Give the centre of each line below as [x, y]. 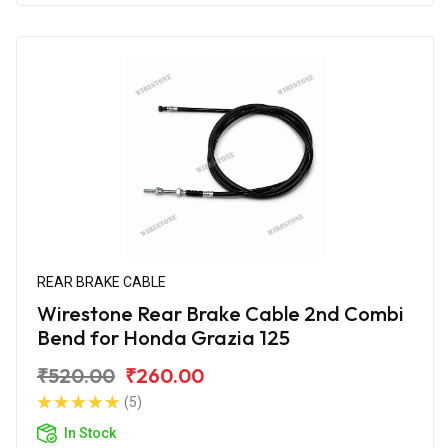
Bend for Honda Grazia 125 [163, 337]
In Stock [90, 432]
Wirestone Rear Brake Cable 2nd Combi [220, 313]
